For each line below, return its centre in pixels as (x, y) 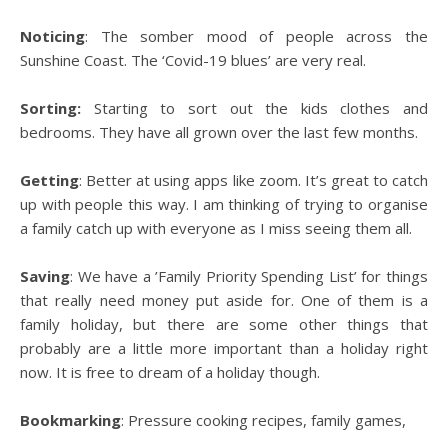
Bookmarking (70, 420)
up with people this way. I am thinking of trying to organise (224, 204)
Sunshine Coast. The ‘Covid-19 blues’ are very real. (193, 60)
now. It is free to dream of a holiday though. (170, 372)
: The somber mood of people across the (256, 36)
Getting (49, 180)
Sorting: (50, 108)
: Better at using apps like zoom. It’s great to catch (253, 180)
